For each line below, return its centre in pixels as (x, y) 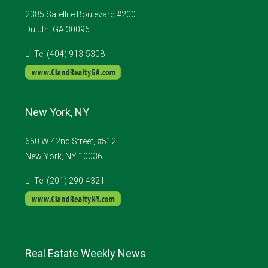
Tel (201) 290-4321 (69, 181)
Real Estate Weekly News (86, 254)
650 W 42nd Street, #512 (71, 141)
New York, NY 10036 (64, 156)
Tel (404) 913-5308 (69, 54)
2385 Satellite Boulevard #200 (80, 15)
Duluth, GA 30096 (57, 30)
